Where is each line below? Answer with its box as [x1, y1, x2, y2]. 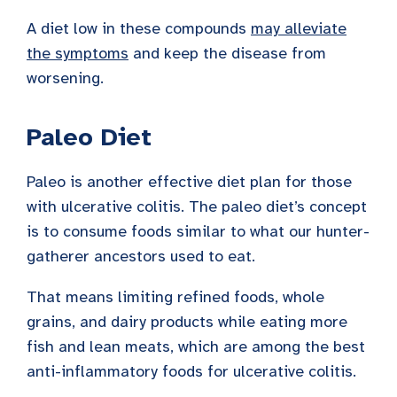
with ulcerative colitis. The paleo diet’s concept [27, 196, 367, 216]
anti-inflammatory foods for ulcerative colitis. [27, 361, 356, 381]
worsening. [27, 67, 104, 88]
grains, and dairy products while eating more [27, 311, 347, 331]
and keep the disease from [128, 43, 326, 63]
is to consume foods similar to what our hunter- [27, 221, 370, 241]
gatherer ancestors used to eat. [27, 245, 255, 266]
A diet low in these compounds [27, 18, 251, 38]
